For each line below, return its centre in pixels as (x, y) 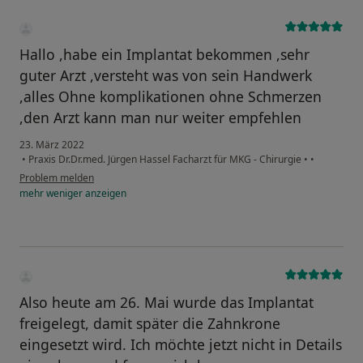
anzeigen (105, 194)
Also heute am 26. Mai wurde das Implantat (167, 303)
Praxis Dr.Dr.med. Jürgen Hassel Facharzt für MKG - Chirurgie (165, 160)
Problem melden (57, 178)
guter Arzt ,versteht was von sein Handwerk (166, 76)
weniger (64, 194)
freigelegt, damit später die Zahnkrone (150, 324)
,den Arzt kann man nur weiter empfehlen (160, 118)
